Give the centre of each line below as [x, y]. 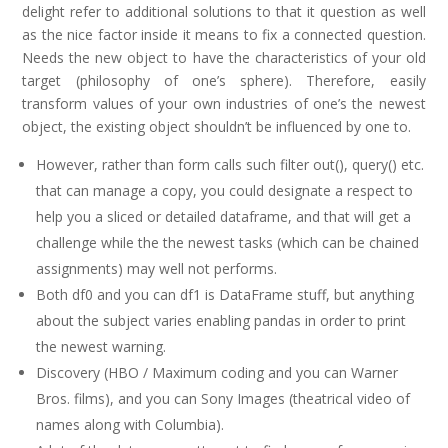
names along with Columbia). [130, 424]
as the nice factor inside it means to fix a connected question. [224, 34]
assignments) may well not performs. [157, 268]
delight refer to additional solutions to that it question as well [224, 11]
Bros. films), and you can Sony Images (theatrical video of [223, 398]
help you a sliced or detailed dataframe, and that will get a [224, 216]
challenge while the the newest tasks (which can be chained [228, 242]
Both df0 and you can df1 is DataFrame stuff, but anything [225, 294]
